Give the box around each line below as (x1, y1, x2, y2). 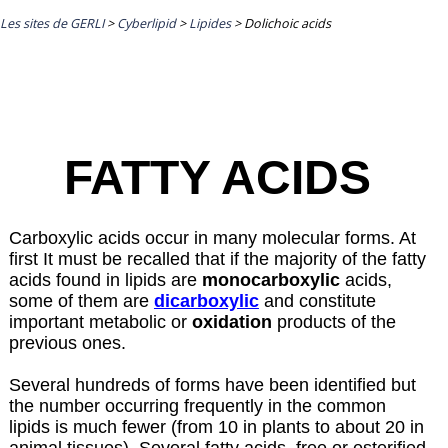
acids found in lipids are (8, 269, 202, 290)
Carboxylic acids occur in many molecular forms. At (8, 227, 416, 248)
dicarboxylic (153, 290, 259, 311)
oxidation (191, 311, 272, 332)
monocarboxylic (201, 269, 340, 290)
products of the (271, 311, 396, 332)
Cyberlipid (117, 14, 176, 32)
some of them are (8, 290, 154, 311)
